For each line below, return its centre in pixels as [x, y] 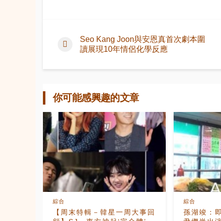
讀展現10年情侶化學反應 [124, 49]
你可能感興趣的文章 [96, 98]
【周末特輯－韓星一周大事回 [104, 212]
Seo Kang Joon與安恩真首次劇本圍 [143, 39]
